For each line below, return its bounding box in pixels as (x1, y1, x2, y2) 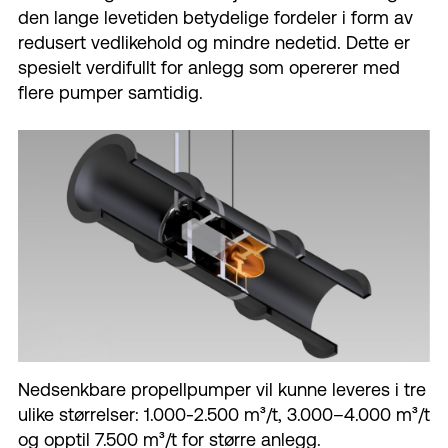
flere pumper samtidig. (18, 82, 203, 104)
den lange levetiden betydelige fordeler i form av (18, 7, 413, 29)
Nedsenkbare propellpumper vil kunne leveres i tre (18, 378, 426, 400)
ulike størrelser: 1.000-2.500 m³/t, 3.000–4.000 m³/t (18, 403, 430, 425)
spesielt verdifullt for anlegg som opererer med (18, 57, 400, 79)
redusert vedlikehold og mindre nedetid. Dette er (18, 32, 410, 54)
